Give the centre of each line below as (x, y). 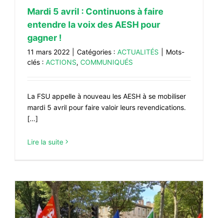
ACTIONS (61, 62)
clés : (36, 62)
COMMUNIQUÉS (107, 62)
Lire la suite (45, 142)
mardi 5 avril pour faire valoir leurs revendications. (107, 107)
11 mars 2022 (48, 52)
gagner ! (45, 37)
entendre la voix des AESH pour (94, 24)
